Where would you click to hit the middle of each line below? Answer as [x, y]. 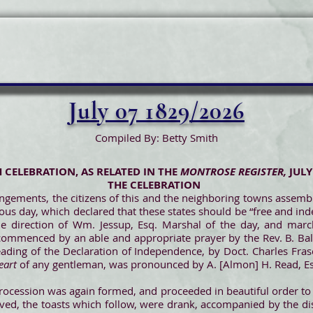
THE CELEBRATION [154, 185]
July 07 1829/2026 [156, 111]
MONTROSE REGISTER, [234, 172]
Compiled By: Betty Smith [156, 138]
